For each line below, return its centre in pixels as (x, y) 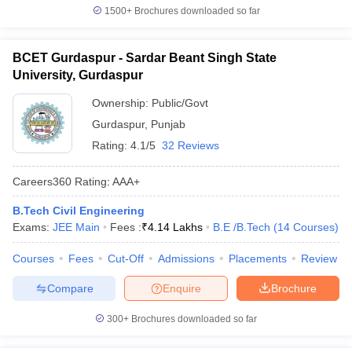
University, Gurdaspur (78, 75)
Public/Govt (180, 103)
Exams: (33, 227)
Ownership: (122, 103)
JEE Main (76, 227)
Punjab (168, 124)
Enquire (182, 288)
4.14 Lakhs (175, 227)
